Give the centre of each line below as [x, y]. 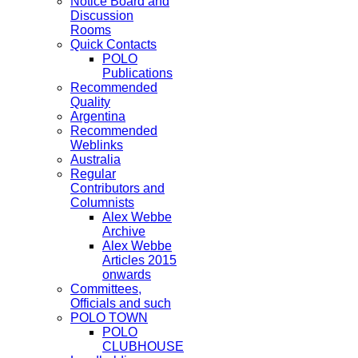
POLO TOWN [109, 318]
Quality [90, 102]
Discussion [102, 16]
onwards [127, 274]
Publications [137, 73]
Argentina [98, 116]
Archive [124, 231]
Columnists [102, 203]
